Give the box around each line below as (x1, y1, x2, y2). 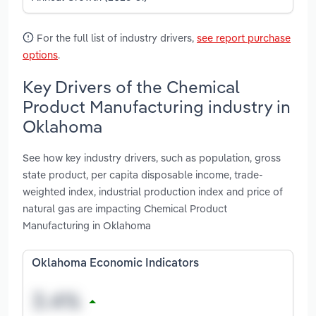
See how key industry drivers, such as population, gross (23, 151, 281, 165)
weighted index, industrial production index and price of (23, 185, 283, 199)
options (23, 47, 58, 61)
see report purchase (197, 30, 291, 44)
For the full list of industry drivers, (34, 30, 197, 44)
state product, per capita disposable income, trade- (23, 168, 263, 182)
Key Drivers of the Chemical (23, 75, 240, 97)
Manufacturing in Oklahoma (23, 219, 151, 233)
